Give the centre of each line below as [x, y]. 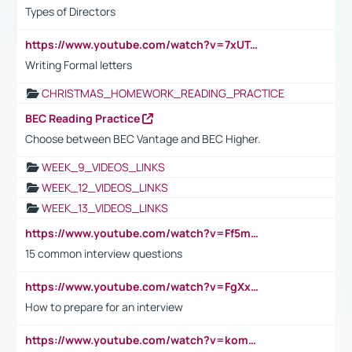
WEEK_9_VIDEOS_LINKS [103, 167]
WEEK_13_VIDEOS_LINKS [105, 207]
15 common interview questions [104, 253]
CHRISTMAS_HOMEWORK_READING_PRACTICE [163, 93]
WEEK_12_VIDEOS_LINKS [105, 187]
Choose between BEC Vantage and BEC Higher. [144, 138]
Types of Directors [70, 11]
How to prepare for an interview [104, 306]
